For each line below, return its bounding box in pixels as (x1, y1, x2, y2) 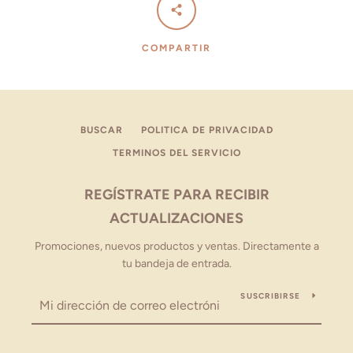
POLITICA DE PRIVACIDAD (140, 124, 273, 136)
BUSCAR (80, 124, 123, 136)
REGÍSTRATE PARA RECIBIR (84, 186, 269, 203)
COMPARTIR (142, 43, 211, 54)
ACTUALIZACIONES (110, 210, 243, 227)
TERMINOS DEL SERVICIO (112, 147, 241, 158)
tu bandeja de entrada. (121, 257, 232, 270)
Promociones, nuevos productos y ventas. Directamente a (34, 240, 319, 253)
